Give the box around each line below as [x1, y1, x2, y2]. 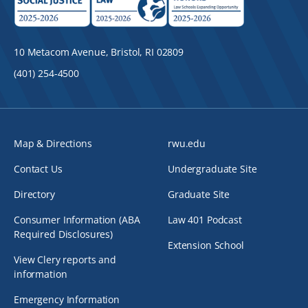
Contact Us [14, 162, 63, 175]
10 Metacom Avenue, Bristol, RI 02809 [14, 45, 184, 58]
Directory [14, 187, 55, 201]
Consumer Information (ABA [14, 212, 140, 226]
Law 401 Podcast [168, 212, 242, 226]
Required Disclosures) [14, 227, 113, 241]
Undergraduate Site [168, 162, 257, 175]
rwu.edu [168, 136, 206, 150]
